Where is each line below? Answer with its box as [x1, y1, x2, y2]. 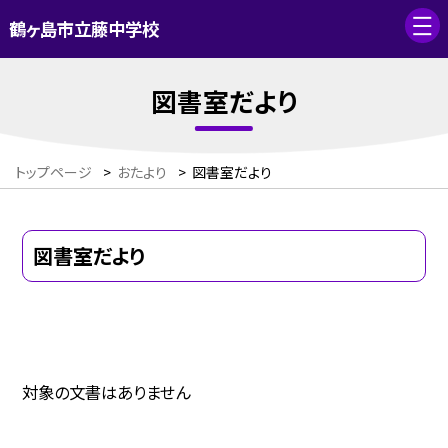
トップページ [15, 162, 92, 183]
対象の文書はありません [22, 380, 191, 405]
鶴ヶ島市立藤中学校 [8, 16, 159, 42]
